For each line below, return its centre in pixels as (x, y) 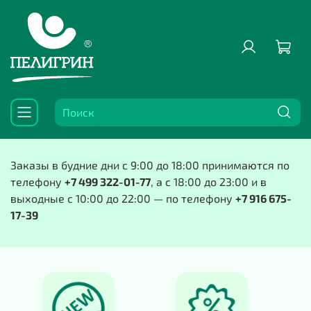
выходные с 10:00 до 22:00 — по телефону (123, 199)
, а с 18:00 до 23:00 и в (209, 182)
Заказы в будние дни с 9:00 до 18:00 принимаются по (150, 165)
